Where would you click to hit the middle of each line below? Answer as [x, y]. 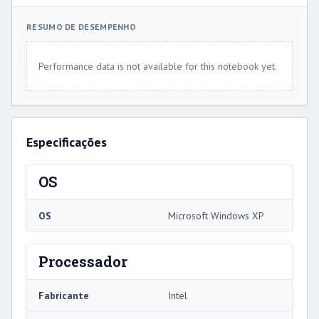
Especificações [67, 142]
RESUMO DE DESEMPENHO [81, 26]
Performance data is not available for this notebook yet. [158, 66]
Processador [83, 261]
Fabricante [64, 295]
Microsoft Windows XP [216, 215]
